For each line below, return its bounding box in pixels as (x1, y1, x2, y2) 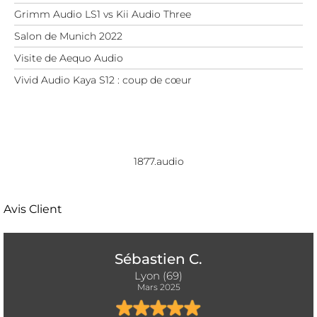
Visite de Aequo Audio (14, 51, 123, 64)
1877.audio (133, 154, 184, 168)
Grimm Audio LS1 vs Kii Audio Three (14, 7, 191, 21)
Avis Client (4, 202, 62, 216)
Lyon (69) (134, 268, 183, 282)
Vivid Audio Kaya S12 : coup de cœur (14, 73, 192, 86)
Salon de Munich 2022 (14, 29, 122, 42)
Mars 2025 (137, 281, 180, 292)
